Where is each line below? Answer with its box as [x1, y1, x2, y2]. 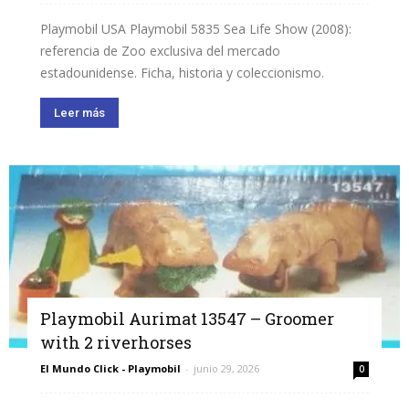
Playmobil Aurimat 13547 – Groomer [40, 308, 334, 330]
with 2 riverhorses [40, 331, 192, 354]
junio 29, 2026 [194, 362, 259, 376]
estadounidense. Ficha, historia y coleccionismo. [40, 64, 324, 82]
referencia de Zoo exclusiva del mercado [40, 42, 280, 60]
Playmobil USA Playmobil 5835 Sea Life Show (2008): [40, 20, 351, 38]
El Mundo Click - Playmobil [40, 362, 181, 376]
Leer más [54, 106, 105, 121]
